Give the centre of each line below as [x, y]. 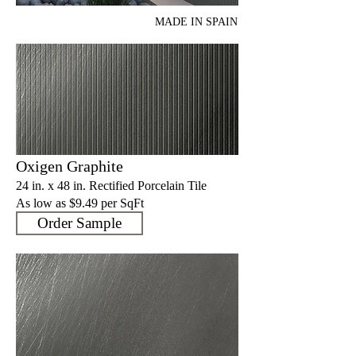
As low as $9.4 [54, 203]
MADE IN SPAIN [196, 21]
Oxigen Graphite [70, 166]
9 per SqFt [118, 203]
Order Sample [79, 222]
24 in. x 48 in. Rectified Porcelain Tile [111, 185]
